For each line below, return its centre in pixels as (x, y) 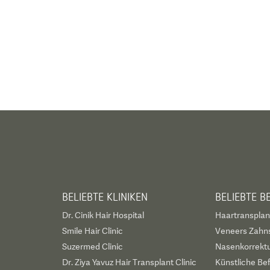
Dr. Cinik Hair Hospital (103, 215)
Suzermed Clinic (93, 246)
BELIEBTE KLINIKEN (105, 196)
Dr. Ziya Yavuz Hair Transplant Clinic (130, 262)
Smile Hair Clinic (93, 231)
